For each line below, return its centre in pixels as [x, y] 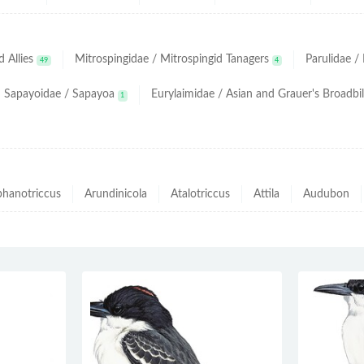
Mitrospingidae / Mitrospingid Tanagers [171, 59]
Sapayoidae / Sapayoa [59, 95]
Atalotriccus [200, 194]
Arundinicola [116, 194]
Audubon [326, 194]
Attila [266, 194]
